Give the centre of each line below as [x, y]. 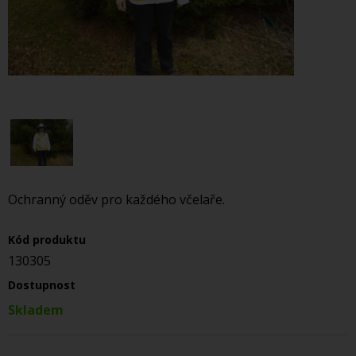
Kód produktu [47, 240]
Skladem [36, 310]
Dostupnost [42, 285]
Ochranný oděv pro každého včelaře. [116, 199]
